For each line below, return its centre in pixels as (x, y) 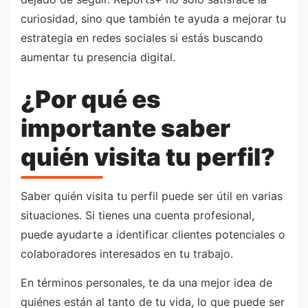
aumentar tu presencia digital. (98, 57)
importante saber (125, 128)
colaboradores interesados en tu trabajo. (127, 254)
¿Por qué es (91, 99)
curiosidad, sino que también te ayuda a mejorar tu (153, 19)
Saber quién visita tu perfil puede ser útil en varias (152, 196)
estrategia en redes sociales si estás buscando (142, 38)
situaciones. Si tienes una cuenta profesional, (137, 216)
